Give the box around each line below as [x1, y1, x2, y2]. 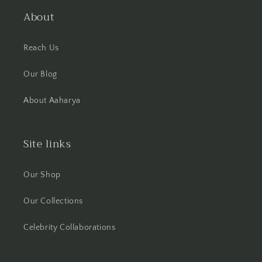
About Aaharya [23, 96, 81, 105]
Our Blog [23, 70, 57, 79]
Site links [23, 135, 71, 153]
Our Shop [23, 170, 61, 180]
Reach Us [23, 43, 59, 53]
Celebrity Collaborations [23, 223, 116, 232]
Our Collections [23, 196, 83, 206]
